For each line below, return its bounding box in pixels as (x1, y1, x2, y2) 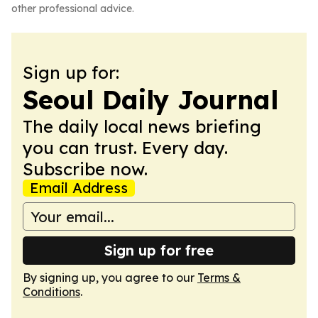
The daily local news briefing (23, 116, 261, 137)
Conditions (23, 285, 80, 299)
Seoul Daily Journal (23, 84, 278, 116)
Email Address (30, 179, 128, 197)
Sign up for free (104, 241, 214, 259)
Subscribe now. (23, 158, 148, 180)
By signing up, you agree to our (23, 270, 197, 285)
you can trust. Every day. (23, 137, 228, 158)
